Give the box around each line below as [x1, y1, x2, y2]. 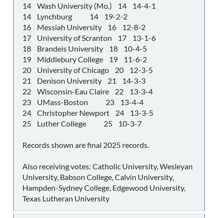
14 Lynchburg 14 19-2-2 [22, 11, 127, 21]
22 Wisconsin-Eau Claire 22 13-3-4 [22, 86, 153, 96]
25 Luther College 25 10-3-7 [22, 118, 142, 128]
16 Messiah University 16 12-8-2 [22, 22, 145, 32]
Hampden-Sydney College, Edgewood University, [22, 182, 185, 192]
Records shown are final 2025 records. [22, 140, 149, 149]
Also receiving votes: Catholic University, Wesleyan [22, 161, 193, 171]
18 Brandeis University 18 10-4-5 [22, 43, 147, 53]
